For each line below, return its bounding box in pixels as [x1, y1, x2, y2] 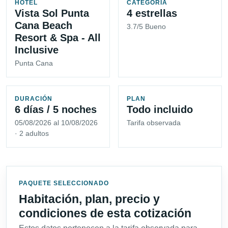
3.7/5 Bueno [127, 22, 166, 31]
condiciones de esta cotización [19, 207, 191, 220]
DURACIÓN [15, 95, 52, 103]
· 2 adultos [15, 129, 49, 138]
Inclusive [15, 44, 59, 56]
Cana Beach [15, 20, 72, 32]
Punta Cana [15, 59, 53, 68]
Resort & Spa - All [15, 32, 101, 44]
